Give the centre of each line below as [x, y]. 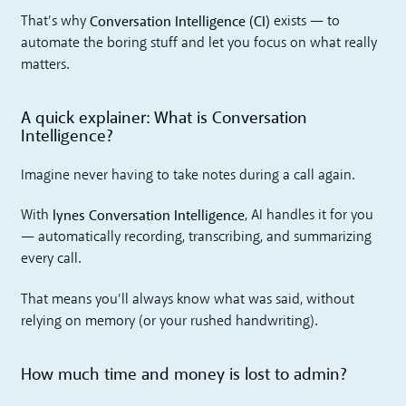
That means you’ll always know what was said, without [188, 300]
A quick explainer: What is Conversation [164, 119]
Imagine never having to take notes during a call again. [188, 175]
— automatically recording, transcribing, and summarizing [197, 238]
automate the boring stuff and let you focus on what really [199, 44]
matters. [45, 66]
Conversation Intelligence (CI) [180, 22]
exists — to [305, 22]
